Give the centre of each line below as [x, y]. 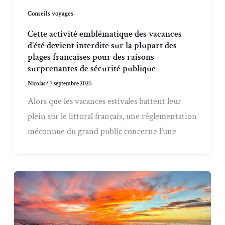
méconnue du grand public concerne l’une [102, 132]
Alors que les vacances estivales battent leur [105, 101]
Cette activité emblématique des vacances [105, 34]
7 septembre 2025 [71, 84]
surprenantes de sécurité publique [92, 68]
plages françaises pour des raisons [91, 57]
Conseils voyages [51, 13]
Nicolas [37, 84]
